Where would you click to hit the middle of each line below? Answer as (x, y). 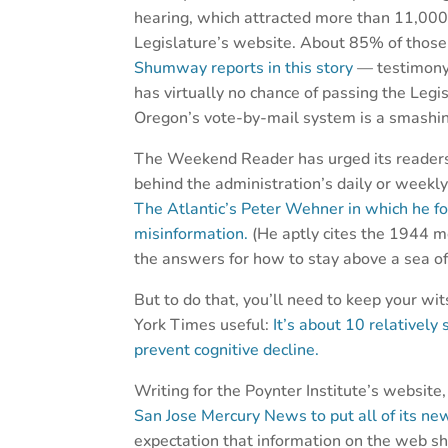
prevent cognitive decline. (227, 350)
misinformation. (191, 234)
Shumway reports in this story (244, 68)
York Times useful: (204, 325)
